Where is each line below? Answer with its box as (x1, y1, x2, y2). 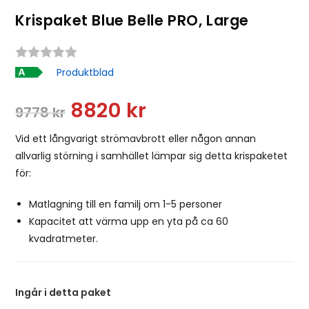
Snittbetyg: (81, 55, 134, 68)
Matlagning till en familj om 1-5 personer (29, 197, 223, 211)
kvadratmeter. (29, 231, 99, 246)
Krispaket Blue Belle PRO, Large (15, 10, 250, 30)
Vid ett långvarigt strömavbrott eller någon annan (15, 131, 257, 146)
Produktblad (57, 65, 114, 79)
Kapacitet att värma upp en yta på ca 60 (29, 214, 229, 228)
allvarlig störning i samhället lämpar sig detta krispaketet (15, 148, 288, 163)
